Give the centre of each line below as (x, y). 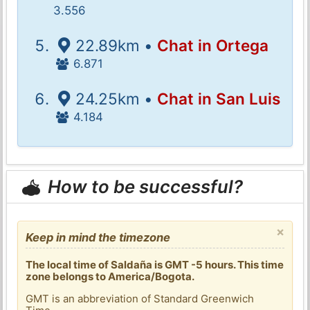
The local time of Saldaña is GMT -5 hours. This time (155, 264)
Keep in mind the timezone (98, 237)
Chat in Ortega (212, 45)
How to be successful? (144, 187)
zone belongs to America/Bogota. (110, 276)
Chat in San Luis (218, 98)
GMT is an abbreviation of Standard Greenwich (140, 298)
